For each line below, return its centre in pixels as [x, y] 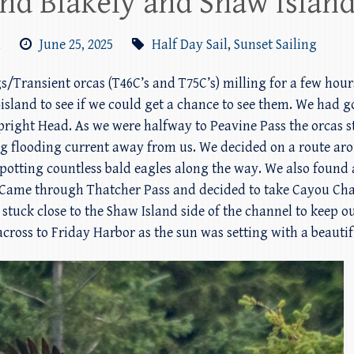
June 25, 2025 [76, 45]
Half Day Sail [190, 45]
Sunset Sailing [275, 45]
